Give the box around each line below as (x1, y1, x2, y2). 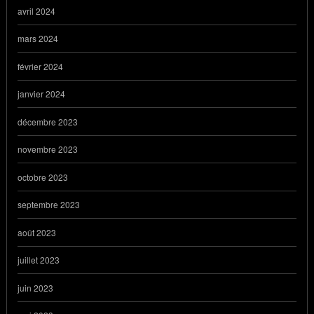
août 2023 (18, 226, 56, 238)
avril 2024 (18, 4, 55, 17)
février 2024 (18, 60, 63, 72)
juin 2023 (18, 281, 53, 294)
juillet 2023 (18, 254, 60, 266)
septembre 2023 (18, 198, 80, 211)
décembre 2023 (18, 115, 78, 128)
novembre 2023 (18, 143, 78, 156)
